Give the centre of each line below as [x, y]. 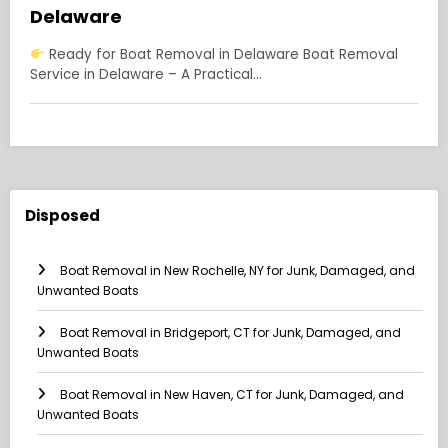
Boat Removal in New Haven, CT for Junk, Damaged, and [232, 395]
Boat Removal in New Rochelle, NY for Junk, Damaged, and [237, 271]
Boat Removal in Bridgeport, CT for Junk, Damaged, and [230, 333]
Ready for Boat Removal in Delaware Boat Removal [222, 55]
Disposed [62, 215]
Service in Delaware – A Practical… [146, 75]
